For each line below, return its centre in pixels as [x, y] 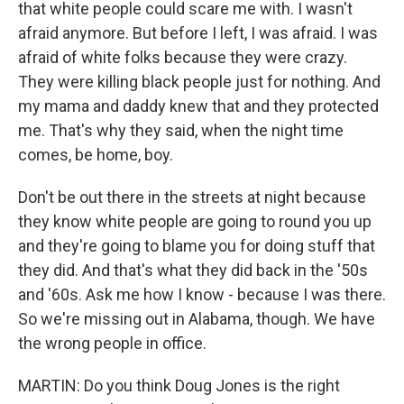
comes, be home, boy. [96, 155]
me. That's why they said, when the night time [181, 130]
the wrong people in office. [112, 343]
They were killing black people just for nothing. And [199, 82]
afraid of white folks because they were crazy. [183, 57]
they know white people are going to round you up [195, 221]
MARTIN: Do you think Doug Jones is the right [179, 386]
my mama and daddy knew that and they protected [198, 106]
